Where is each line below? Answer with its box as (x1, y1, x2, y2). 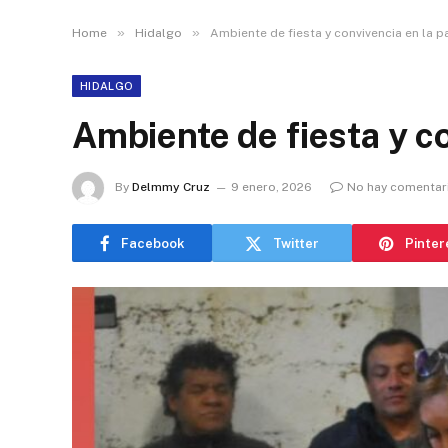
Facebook (120, 235, 185, 251)
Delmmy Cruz (132, 180, 210, 195)
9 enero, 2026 (231, 180, 312, 195)
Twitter (273, 235, 319, 251)
